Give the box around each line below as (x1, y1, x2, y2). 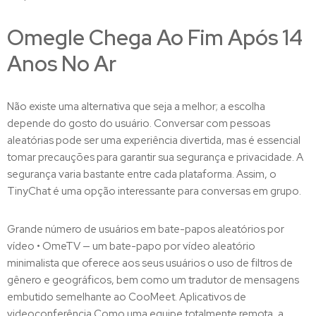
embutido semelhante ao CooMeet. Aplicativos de (7, 289, 246, 304)
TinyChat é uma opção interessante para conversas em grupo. (7, 183, 301, 198)
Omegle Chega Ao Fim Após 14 (7, 23, 303, 51)
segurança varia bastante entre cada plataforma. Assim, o (7, 166, 276, 181)
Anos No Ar (7, 49, 116, 78)
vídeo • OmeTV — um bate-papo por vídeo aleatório (7, 238, 255, 253)
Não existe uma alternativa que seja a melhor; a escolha (7, 99, 265, 114)
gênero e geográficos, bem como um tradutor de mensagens (7, 272, 299, 287)
